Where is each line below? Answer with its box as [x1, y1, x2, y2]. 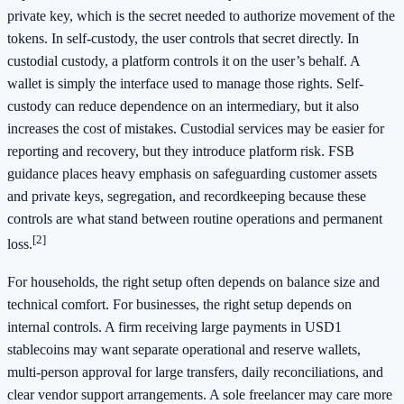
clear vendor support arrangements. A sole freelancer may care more [7, 386, 392, 402]
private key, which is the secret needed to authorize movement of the [7, 8, 395, 24]
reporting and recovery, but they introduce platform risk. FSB [7, 143, 354, 160]
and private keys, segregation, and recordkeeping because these [7, 188, 366, 205]
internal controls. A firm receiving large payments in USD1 [7, 318, 342, 335]
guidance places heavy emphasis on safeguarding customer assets [7, 166, 377, 182]
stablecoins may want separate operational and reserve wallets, [7, 341, 361, 357]
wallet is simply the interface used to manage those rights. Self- [7, 76, 363, 92]
